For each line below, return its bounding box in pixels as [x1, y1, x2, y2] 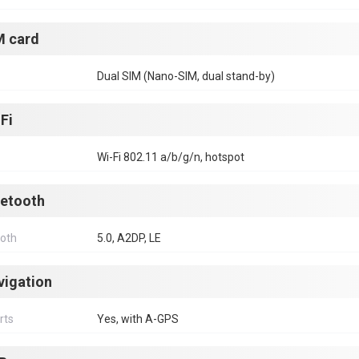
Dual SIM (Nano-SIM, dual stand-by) [97, 70, 275, 83]
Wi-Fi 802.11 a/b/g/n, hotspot [97, 151, 244, 163]
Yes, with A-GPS [97, 313, 179, 325]
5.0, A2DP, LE [97, 232, 161, 244]
